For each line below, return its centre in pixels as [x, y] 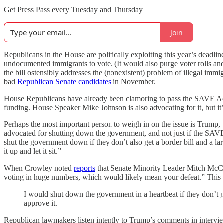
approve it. [43, 203]
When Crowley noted [39, 168]
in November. [133, 81]
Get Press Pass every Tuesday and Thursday [73, 10]
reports [84, 168]
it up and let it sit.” [33, 151]
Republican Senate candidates [64, 81]
